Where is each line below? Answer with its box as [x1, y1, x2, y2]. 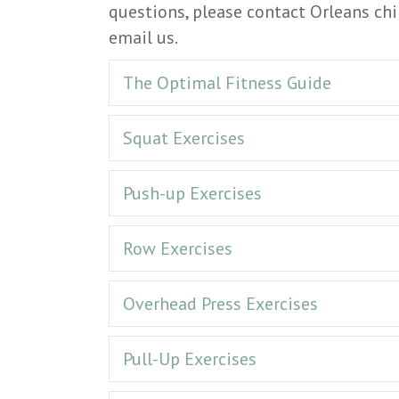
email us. [109, 25, 178, 49]
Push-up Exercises [123, 181, 262, 205]
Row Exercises [123, 236, 232, 260]
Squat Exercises [123, 126, 245, 150]
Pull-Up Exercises [123, 346, 256, 370]
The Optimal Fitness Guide [123, 70, 331, 94]
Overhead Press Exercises [123, 291, 318, 315]
